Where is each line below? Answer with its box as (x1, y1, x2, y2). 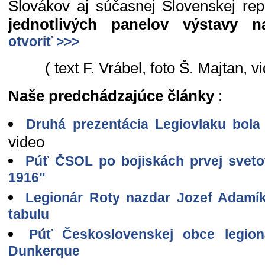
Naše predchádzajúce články (8, 87, 214, 105)
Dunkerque (8, 243, 80, 261)
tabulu (8, 206, 49, 224)
